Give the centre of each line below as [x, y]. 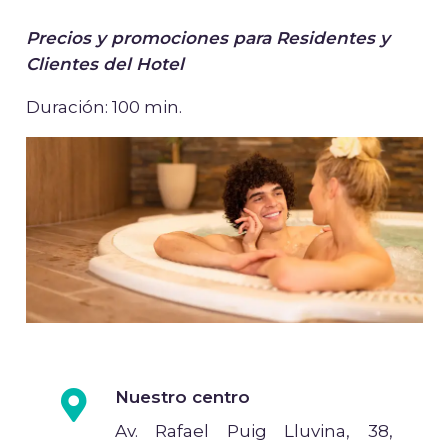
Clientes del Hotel [104, 63]
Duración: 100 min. [103, 106]
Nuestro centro [182, 397]
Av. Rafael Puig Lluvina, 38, [253, 430]
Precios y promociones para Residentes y [207, 37]
